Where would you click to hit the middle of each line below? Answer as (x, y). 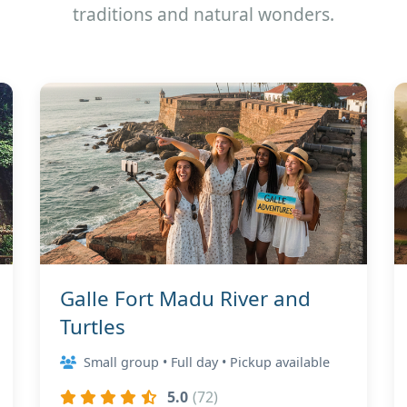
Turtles (93, 327)
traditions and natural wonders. (203, 14)
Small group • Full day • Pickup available (207, 362)
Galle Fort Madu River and (185, 298)
